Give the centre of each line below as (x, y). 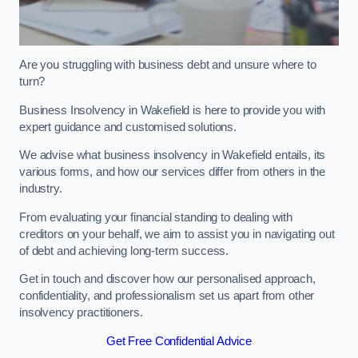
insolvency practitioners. (81, 313)
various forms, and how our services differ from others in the (173, 172)
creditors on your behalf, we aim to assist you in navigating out (177, 234)
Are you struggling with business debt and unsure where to (168, 65)
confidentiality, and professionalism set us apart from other (167, 296)
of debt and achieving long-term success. (124, 251)
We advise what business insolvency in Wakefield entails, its (173, 155)
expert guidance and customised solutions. (128, 127)
